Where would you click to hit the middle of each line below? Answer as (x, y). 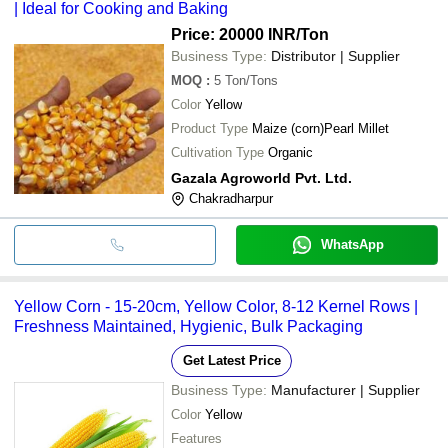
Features (196, 438)
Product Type (209, 128)
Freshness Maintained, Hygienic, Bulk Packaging (188, 326)
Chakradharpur (231, 198)
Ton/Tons (251, 80)
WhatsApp (352, 244)
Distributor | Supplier (335, 55)
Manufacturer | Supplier (345, 389)
